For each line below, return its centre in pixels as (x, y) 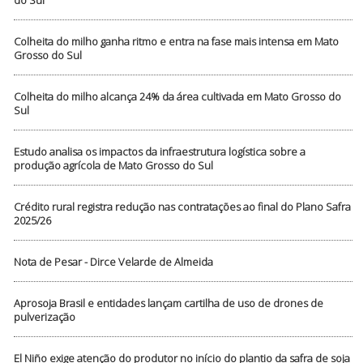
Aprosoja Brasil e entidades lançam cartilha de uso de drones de (169, 303)
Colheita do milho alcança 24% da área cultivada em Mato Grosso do (178, 97)
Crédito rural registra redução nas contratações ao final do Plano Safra (183, 207)
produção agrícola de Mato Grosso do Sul (114, 166)
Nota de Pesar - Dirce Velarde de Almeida (114, 262)
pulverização (45, 317)
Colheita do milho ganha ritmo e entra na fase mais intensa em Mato (177, 42)
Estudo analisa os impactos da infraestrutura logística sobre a (160, 152)
